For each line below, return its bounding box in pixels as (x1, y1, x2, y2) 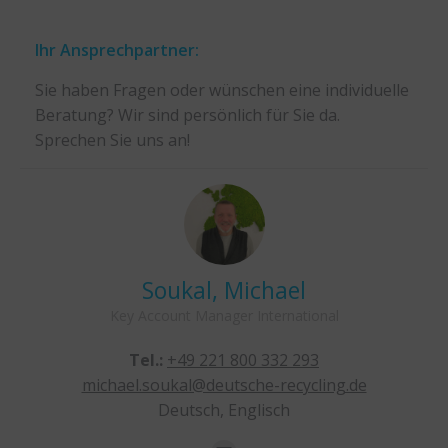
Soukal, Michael (142, 274, 306, 306)
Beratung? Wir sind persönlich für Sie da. (35, 104, 340, 126)
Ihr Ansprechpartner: (35, 39, 199, 61)
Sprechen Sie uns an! (35, 129, 190, 151)
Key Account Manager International (109, 306, 339, 325)
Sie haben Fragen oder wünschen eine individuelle (35, 79, 409, 101)
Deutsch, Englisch (158, 399, 290, 421)
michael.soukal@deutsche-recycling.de (81, 374, 367, 396)
